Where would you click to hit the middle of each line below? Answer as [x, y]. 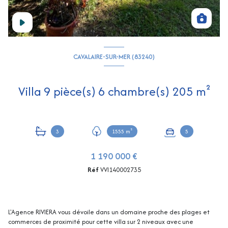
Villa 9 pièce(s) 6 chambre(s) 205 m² [203, 92]
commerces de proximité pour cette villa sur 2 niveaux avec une [101, 222]
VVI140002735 [120, 170]
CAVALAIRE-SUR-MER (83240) [114, 56]
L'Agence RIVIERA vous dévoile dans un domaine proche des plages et [109, 212]
